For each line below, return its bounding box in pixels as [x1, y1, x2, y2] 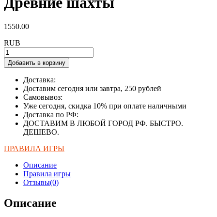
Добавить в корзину [8, 59, 65, 66]
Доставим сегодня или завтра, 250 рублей [23, 84, 161, 93]
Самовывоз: [23, 93, 62, 101]
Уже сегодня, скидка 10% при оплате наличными [23, 101, 186, 110]
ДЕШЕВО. [23, 127, 59, 136]
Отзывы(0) [23, 178, 59, 186]
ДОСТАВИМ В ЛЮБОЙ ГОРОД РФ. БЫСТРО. [23, 119, 183, 127]
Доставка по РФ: [23, 110, 78, 119]
